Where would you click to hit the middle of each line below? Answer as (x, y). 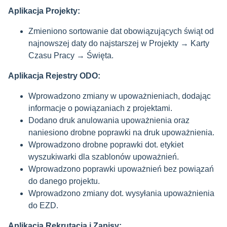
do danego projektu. (64, 181)
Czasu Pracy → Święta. (71, 55)
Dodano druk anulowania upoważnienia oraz (109, 120)
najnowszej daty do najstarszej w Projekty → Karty (119, 43)
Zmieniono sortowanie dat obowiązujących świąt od (121, 31)
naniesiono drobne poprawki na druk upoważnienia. (121, 133)
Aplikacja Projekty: (47, 11)
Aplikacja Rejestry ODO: (54, 76)
